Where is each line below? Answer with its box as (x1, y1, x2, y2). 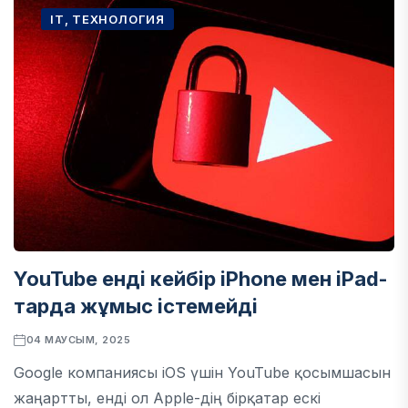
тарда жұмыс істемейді (14, 294, 258, 318)
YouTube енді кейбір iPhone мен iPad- (14, 267, 388, 291)
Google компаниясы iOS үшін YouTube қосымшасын (14, 363, 391, 382)
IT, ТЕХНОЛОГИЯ (50, 12, 165, 26)
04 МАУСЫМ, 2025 (25, 333, 131, 346)
